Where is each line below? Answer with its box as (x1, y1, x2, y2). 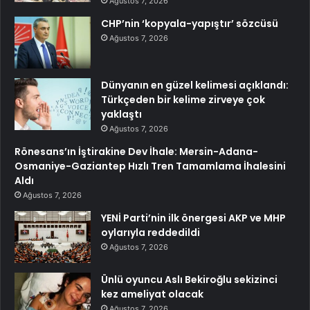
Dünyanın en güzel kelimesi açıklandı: (101, 78, 289, 93)
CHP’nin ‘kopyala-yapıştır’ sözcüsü (101, 17, 278, 31)
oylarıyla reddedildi (101, 226, 200, 240)
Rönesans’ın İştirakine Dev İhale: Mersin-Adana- (15, 145, 258, 159)
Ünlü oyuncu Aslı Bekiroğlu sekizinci (101, 273, 277, 287)
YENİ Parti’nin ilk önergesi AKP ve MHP (101, 211, 286, 226)
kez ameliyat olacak (101, 287, 203, 302)
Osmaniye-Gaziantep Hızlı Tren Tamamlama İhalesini (15, 159, 286, 174)
